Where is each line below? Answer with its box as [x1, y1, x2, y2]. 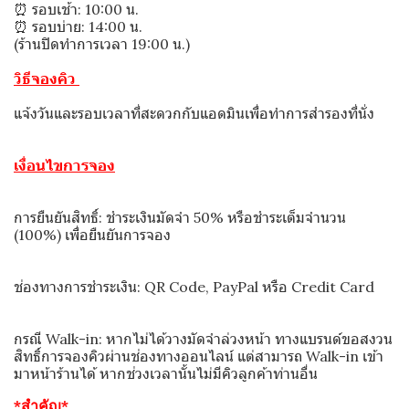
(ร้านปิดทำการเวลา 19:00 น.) [14, 35, 190, 53]
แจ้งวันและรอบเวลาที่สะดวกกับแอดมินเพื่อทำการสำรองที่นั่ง [14, 104, 374, 122]
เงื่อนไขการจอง [14, 156, 115, 174]
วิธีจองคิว [14, 69, 79, 88]
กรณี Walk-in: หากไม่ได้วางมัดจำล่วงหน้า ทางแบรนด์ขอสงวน [14, 330, 393, 348]
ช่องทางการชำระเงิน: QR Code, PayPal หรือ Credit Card [14, 278, 374, 296]
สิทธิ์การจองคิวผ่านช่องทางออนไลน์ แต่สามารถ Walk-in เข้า [14, 347, 383, 365]
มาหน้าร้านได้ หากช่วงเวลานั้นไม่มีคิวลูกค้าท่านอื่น [14, 364, 318, 383]
